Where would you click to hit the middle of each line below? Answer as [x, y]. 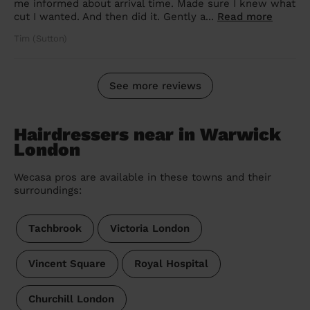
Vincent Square [67, 264]
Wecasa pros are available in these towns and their [143, 177]
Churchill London [71, 299]
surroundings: [48, 191]
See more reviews [155, 85]
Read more [245, 17]
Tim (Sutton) [40, 39]
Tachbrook [55, 229]
